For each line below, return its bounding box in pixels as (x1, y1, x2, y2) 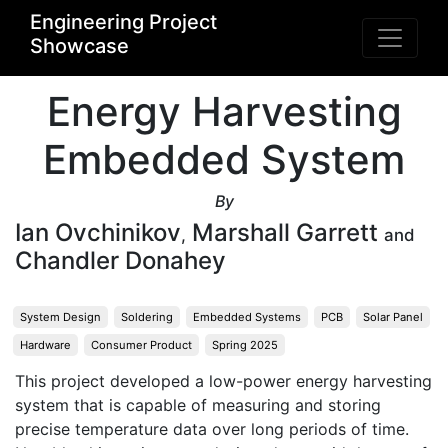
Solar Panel (363, 310, 423, 324)
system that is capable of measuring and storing (15, 395, 381, 415)
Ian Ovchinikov (15, 218, 181, 247)
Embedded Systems (193, 310, 301, 324)
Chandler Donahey (15, 246, 226, 275)
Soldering (121, 310, 173, 324)
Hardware (20, 338, 71, 352)
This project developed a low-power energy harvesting (15, 371, 432, 391)
